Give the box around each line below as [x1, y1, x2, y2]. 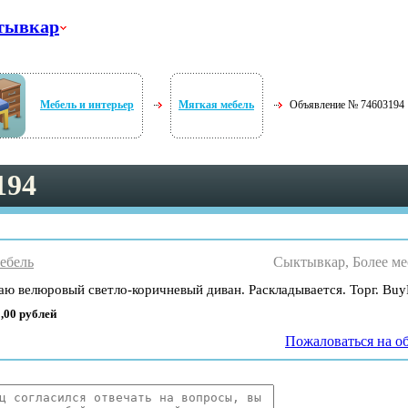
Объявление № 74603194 [290, 98, 404, 111]
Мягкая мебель [178, 98, 254, 111]
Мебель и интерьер [40, 98, 134, 111]
